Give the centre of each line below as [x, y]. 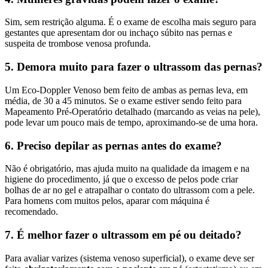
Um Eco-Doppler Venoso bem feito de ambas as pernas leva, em [126, 90]
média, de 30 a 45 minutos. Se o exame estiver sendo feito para [123, 100]
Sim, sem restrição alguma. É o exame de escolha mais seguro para [130, 22]
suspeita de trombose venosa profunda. [78, 44]
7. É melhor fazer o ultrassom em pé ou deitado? [123, 234]
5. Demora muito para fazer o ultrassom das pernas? [134, 67]
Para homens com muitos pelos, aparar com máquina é [107, 201]
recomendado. [31, 212]
